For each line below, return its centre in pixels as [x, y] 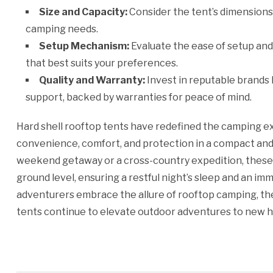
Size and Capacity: [83, 12]
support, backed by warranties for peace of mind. [138, 97]
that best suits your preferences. [101, 63]
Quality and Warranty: [92, 80]
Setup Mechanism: [84, 46]
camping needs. [62, 29]
